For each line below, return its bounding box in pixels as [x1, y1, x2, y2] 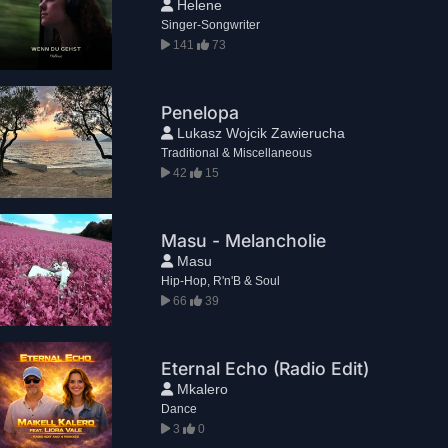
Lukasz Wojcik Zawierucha [173, 124, 346, 141]
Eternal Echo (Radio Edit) [161, 357, 370, 379]
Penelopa [161, 101, 240, 123]
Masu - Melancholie [161, 229, 327, 251]
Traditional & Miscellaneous [161, 145, 313, 160]
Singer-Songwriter [161, 17, 261, 32]
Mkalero [173, 380, 229, 397]
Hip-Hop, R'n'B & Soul [161, 273, 281, 288]
